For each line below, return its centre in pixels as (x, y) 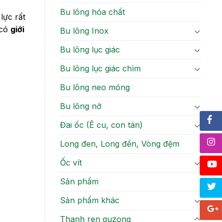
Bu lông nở (81, 106)
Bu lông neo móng (95, 87)
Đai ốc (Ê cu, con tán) (101, 125)
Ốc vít (71, 163)
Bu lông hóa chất (92, 12)
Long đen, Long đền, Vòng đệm (120, 144)
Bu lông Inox (84, 31)
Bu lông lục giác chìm (100, 69)
